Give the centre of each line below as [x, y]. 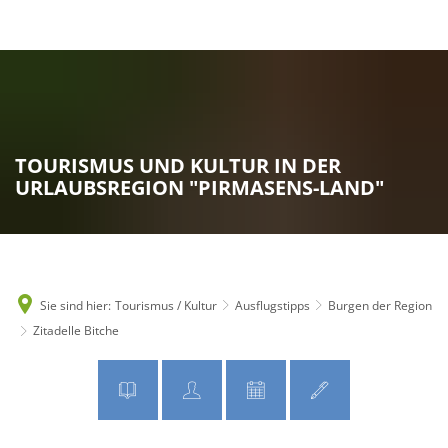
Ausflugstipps [272, 305]
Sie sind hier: [75, 305]
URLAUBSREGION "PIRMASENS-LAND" [199, 187]
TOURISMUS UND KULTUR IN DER [178, 165]
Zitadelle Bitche [76, 330]
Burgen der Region [380, 305]
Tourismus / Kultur [166, 305]
